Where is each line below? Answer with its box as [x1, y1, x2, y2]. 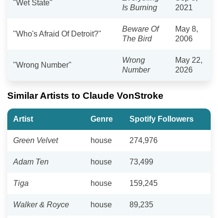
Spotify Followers [129, 114, 194, 123]
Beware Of [122, 24, 159, 33]
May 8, [175, 24, 198, 33]
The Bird [122, 34, 152, 43]
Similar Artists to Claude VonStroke [7, 90, 163, 101]
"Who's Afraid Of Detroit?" [13, 29, 101, 38]
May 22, [175, 55, 202, 64]
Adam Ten [13, 157, 49, 166]
